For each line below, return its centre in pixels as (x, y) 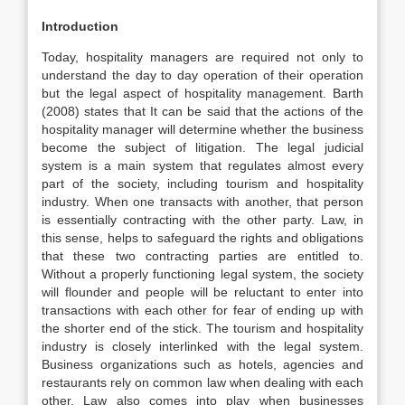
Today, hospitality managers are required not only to (202, 57)
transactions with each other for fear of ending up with (202, 310)
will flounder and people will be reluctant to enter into (202, 292)
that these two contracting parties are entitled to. (202, 256)
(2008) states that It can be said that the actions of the (202, 111)
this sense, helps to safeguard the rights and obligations (202, 238)
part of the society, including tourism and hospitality (202, 184)
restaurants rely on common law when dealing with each (202, 382)
